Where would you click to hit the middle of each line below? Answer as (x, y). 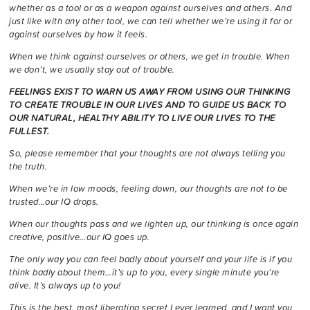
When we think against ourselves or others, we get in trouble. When (149, 57)
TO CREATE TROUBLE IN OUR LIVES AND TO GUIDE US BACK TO (147, 105)
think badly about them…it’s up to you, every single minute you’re (144, 273)
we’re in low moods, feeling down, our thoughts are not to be (161, 189)
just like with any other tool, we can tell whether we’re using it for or (151, 21)
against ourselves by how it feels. (78, 35)
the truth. (28, 167)
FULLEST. (29, 131)
